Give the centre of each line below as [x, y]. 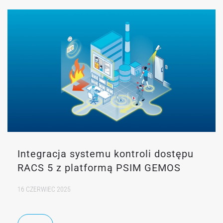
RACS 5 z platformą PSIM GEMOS [99, 167]
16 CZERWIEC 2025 [44, 189]
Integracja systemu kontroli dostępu [106, 154]
